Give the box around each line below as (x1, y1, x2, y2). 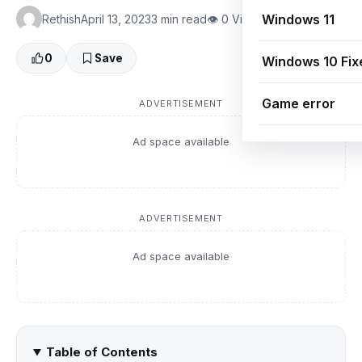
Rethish (42, 11, 81, 26)
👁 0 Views (207, 11, 264, 26)
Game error (262, 95, 335, 112)
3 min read (151, 11, 207, 26)
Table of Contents (45, 344, 158, 360)
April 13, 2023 (81, 11, 151, 26)
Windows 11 (262, 11, 335, 27)
